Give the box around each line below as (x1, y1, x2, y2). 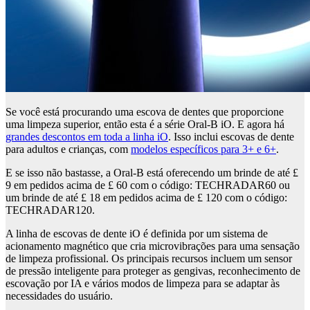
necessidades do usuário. (6, 290, 113, 302)
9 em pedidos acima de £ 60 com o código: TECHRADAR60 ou (6, 179, 290, 192)
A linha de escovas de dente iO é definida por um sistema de (6, 228, 268, 240)
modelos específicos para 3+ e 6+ (131, 143, 276, 156)
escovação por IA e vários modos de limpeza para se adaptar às (6, 277, 280, 290)
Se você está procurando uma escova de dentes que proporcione (6, 106, 284, 118)
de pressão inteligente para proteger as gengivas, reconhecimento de (6, 265, 300, 277)
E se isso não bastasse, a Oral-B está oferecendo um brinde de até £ (6, 167, 298, 179)
